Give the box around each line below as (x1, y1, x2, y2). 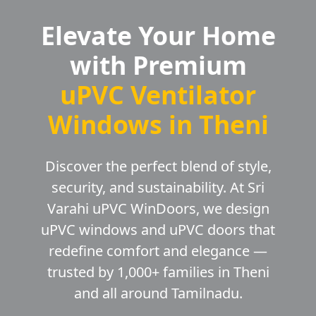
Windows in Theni (47, 107, 269, 142)
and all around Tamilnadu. (73, 284, 243, 303)
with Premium (69, 48, 247, 83)
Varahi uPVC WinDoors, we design (47, 199, 269, 219)
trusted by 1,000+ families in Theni (47, 262, 269, 282)
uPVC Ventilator (60, 78, 256, 112)
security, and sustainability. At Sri (51, 178, 265, 197)
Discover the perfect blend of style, (44, 157, 272, 176)
